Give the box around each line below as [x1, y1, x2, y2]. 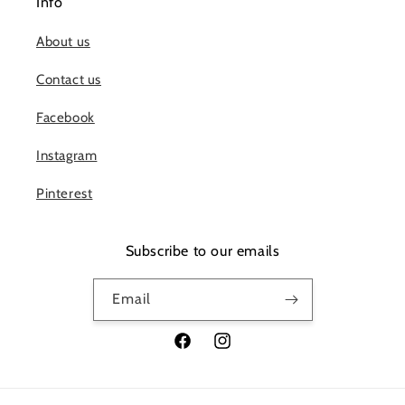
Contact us [36, 71, 101, 88]
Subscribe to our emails [125, 242, 280, 259]
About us [36, 33, 90, 50]
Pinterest [36, 185, 93, 202]
